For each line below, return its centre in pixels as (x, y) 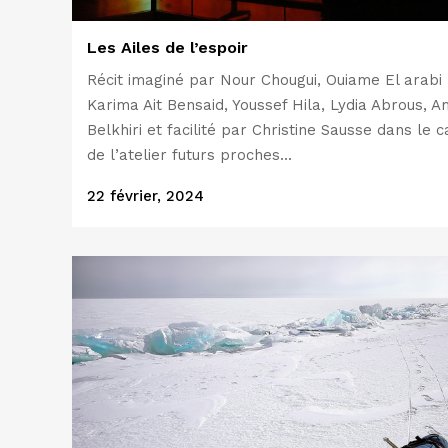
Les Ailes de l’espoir (167, 47)
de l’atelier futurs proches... (189, 154)
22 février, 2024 (145, 195)
